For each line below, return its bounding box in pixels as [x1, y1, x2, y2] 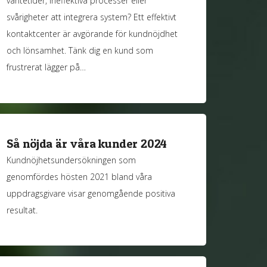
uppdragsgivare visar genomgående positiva [7, 187, 176, 199]
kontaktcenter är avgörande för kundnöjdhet [7, 28, 178, 39]
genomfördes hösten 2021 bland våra [7, 170, 153, 182]
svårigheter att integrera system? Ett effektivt [7, 11, 177, 23]
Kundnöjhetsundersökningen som [7, 154, 136, 166]
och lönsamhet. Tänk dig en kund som [7, 45, 154, 56]
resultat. [7, 204, 38, 216]
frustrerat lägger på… [7, 61, 86, 73]
